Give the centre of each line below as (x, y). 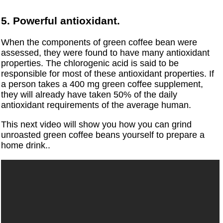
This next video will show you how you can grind (97, 125)
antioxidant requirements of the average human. (96, 105)
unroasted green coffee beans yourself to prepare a (103, 135)
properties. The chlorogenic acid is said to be (90, 63)
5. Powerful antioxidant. (61, 21)
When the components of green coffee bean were (99, 43)
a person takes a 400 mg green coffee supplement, (102, 84)
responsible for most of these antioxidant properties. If (108, 74)
